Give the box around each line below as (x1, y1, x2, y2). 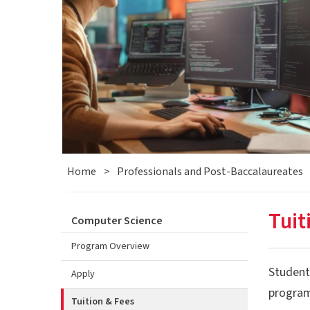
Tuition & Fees (71, 294, 134, 309)
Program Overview (71, 239, 149, 253)
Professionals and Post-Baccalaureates (116, 163, 303, 179)
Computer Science (71, 212, 163, 228)
